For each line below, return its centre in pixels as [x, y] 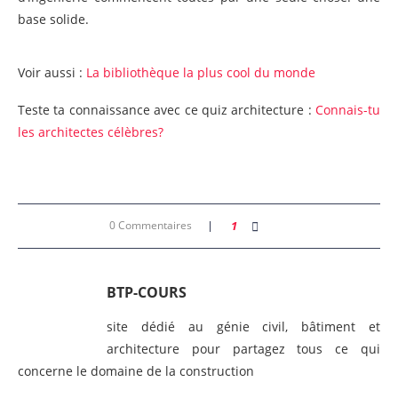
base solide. [53, 20]
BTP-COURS [147, 293]
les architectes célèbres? [91, 132]
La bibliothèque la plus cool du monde [201, 73]
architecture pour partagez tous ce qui [243, 349]
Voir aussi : [52, 73]
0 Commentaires [150, 226]
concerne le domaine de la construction [136, 371]
